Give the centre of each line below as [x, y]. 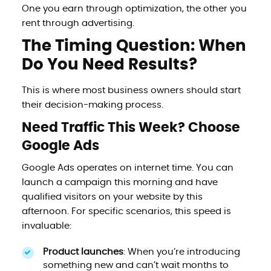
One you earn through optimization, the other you [134, 8]
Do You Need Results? [109, 64]
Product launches [83, 252]
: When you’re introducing [181, 252]
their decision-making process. [92, 105]
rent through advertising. [78, 23]
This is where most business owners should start [131, 90]
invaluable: [46, 226]
